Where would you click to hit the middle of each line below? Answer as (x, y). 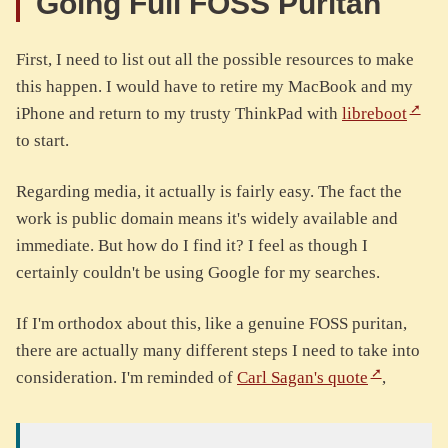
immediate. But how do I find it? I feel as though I (192, 246)
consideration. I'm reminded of (126, 378)
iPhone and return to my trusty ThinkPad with (179, 114)
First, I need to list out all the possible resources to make (215, 60)
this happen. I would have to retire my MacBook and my (214, 87)
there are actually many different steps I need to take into (218, 351)
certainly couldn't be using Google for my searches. (198, 273)
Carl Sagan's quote (302, 378)
